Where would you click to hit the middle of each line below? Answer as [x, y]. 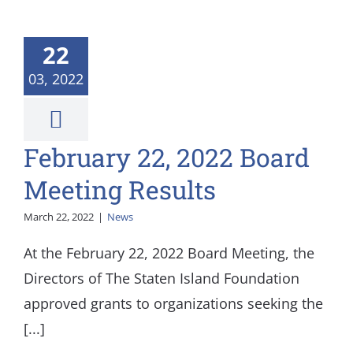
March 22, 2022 [59, 217]
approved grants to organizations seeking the [173, 303]
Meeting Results [120, 190]
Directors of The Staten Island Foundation [162, 278]
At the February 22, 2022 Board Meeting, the [169, 253]
